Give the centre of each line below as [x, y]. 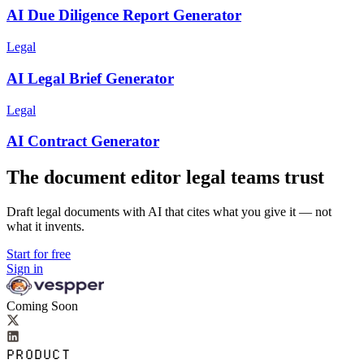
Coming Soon [42, 306]
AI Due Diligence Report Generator [124, 15]
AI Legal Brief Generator [90, 78]
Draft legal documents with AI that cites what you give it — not [169, 212]
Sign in [25, 269]
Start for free [39, 254]
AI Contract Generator [83, 141]
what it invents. [45, 227]
